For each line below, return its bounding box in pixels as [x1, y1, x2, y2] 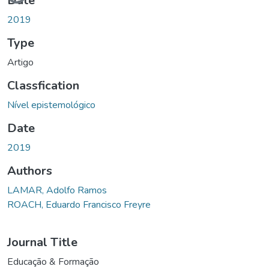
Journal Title [7, 234, 77, 250]
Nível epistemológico [7, 98, 95, 112]
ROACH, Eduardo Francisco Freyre [7, 198, 151, 211]
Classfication [7, 77, 79, 94]
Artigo [7, 55, 34, 69]
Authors [7, 162, 52, 179]
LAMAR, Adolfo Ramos [7, 183, 107, 197]
